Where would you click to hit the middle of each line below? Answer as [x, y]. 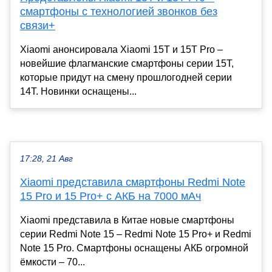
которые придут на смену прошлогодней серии [126, 78]
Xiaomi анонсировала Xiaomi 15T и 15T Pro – [121, 50]
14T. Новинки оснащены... [78, 92]
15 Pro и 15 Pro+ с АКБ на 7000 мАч [110, 196]
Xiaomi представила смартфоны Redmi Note [133, 182]
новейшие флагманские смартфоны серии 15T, [127, 64]
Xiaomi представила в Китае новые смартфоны [127, 220]
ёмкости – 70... [53, 262]
